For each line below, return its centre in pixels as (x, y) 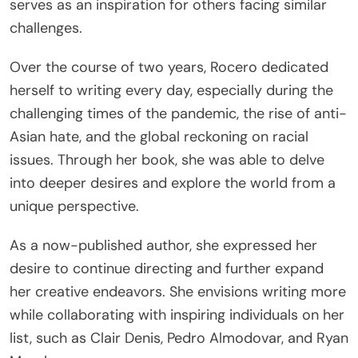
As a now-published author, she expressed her (163, 245)
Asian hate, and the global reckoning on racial (159, 136)
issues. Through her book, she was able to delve (167, 159)
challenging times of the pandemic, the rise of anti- (178, 113)
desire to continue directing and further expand (167, 268)
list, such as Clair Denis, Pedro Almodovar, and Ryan (179, 338)
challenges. (46, 28)
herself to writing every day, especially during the (171, 90)
